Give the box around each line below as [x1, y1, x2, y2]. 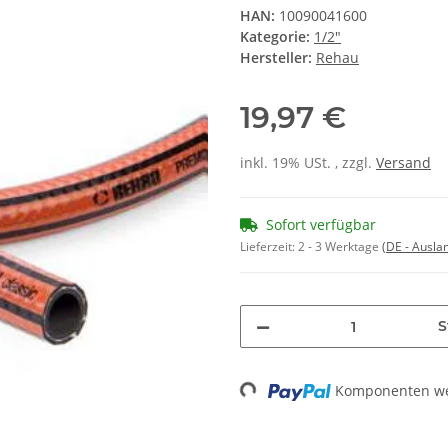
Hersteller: [240, 48, 312, 68]
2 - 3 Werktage [298, 238, 382, 256]
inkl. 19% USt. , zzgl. [240, 153, 376, 173]
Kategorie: [240, 27, 314, 47]
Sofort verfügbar [266, 215, 376, 235]
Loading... [241, 376, 309, 405]
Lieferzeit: [240, 238, 298, 256]
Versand [376, 153, 431, 173]
